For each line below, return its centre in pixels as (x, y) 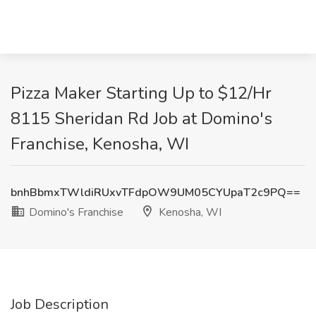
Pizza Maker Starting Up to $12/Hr (141, 93)
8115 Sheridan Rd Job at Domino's (141, 119)
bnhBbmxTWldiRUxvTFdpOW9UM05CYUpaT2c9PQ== (156, 193)
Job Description (60, 304)
